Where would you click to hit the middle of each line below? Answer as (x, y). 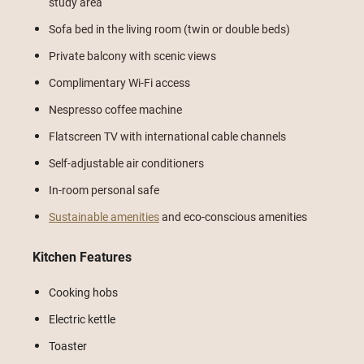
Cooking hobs (83, 292)
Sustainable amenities (104, 217)
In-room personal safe (104, 190)
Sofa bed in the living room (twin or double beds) (169, 29)
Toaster (68, 346)
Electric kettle (82, 319)
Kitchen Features (82, 256)
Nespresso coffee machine (115, 109)
